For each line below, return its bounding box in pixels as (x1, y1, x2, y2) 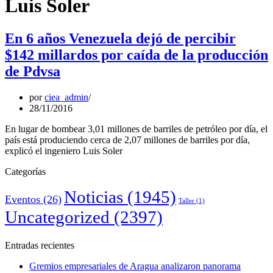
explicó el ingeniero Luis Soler (5, 145, 122, 156)
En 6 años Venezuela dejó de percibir (5, 30, 236, 46)
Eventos (5, 193, 40, 205)
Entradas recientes (5, 239, 74, 250)
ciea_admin (44, 91, 88, 102)
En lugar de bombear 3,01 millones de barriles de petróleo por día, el (5, 123, 268, 134)
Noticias (64, 186, 123, 207)
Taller (179, 197, 194, 204)
